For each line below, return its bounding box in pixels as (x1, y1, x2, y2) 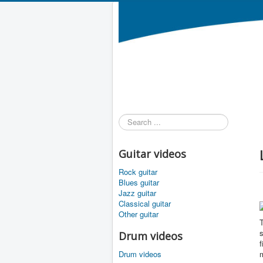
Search (119, 113, 143, 125)
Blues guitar (119, 177, 159, 188)
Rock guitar (119, 166, 157, 178)
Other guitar (119, 208, 159, 220)
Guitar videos (119, 147, 186, 161)
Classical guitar (119, 198, 171, 210)
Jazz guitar (119, 187, 156, 199)
